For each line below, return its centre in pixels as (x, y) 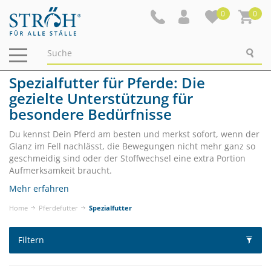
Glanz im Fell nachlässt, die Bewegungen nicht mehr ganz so (132, 146)
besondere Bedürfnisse (90, 114)
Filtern (31, 240)
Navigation (39, 53)
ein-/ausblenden (51, 65)
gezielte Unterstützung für (101, 98)
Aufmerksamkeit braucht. (60, 170)
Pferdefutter (58, 208)
